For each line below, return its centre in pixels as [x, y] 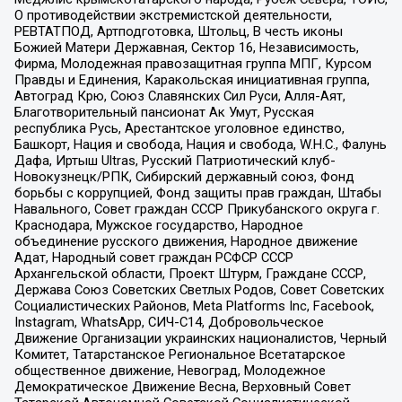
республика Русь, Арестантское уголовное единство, [179, 129]
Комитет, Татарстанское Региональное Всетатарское [179, 355]
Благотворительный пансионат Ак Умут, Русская [164, 113]
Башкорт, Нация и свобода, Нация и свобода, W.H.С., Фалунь [200, 145]
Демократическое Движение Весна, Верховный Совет [182, 387]
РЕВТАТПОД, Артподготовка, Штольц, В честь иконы [178, 32]
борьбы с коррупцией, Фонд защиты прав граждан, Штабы [197, 193]
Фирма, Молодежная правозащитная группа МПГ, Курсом [192, 64]
